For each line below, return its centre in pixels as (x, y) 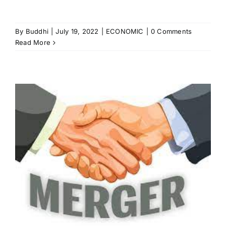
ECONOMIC (125, 31)
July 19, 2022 (77, 31)
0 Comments (171, 31)
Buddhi (37, 31)
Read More (33, 42)
